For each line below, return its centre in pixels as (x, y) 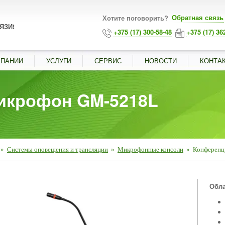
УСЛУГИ (59, 61)
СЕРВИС (108, 61)
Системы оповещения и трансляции (58, 149)
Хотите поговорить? (136, 18)
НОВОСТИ (161, 61)
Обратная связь (198, 17)
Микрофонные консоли (150, 149)
